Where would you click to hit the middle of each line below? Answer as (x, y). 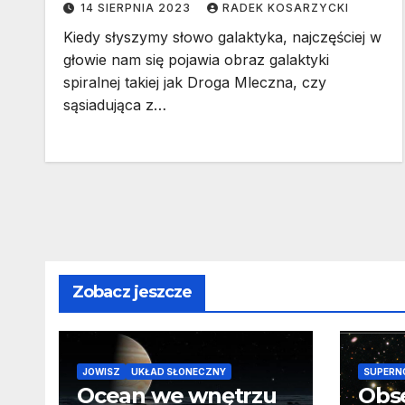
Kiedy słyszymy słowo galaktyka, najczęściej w (222, 38)
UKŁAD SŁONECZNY (179, 372)
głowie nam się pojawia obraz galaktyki (196, 60)
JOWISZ (101, 372)
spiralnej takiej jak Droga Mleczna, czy (195, 83)
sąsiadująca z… (115, 105)
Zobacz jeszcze (132, 292)
